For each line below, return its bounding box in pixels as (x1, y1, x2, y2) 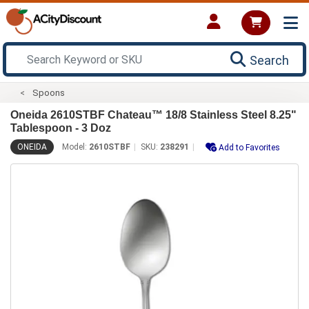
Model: (62, 141, 89, 152)
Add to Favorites (219, 142, 280, 152)
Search (250, 52, 289, 68)
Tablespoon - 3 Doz (10, 121, 111, 134)
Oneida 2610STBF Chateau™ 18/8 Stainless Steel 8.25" (10, 108, 297, 121)
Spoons (32, 87, 66, 98)
